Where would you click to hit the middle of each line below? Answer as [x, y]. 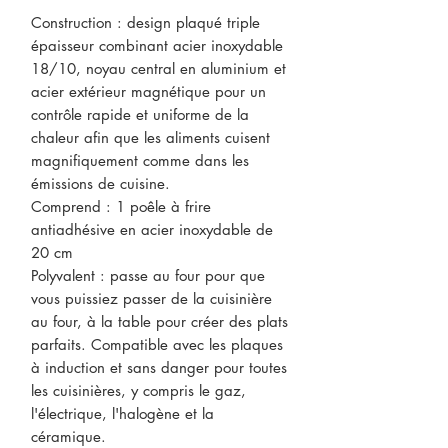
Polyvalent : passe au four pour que [148, 275]
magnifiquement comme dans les [140, 160]
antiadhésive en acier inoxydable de [152, 229]
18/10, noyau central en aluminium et [158, 68]
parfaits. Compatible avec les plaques [157, 344]
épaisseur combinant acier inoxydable [157, 45]
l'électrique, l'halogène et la [122, 413]
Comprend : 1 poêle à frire [121, 206]
